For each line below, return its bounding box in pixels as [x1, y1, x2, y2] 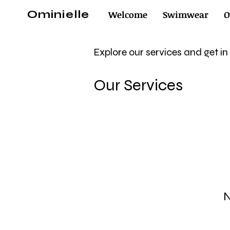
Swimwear [163, 9, 208, 21]
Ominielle [27, 8, 89, 21]
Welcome [108, 9, 147, 21]
